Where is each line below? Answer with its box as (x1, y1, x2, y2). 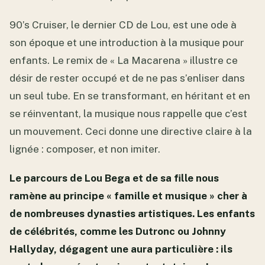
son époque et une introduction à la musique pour (9, 37, 244, 49)
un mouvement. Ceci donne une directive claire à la (9, 125, 252, 138)
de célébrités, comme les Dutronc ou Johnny (9, 225, 226, 238)
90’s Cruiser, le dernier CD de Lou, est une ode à (9, 19, 237, 31)
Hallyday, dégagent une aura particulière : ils (9, 243, 232, 256)
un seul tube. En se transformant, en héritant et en (9, 90, 250, 102)
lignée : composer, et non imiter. (9, 143, 160, 156)
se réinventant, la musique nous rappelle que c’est (9, 108, 247, 120)
